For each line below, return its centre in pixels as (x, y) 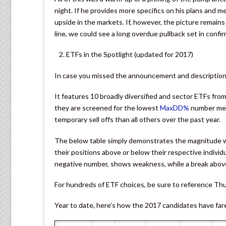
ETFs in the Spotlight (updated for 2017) (130, 54)
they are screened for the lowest (107, 108)
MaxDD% (175, 108)
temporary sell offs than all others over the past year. (137, 120)
